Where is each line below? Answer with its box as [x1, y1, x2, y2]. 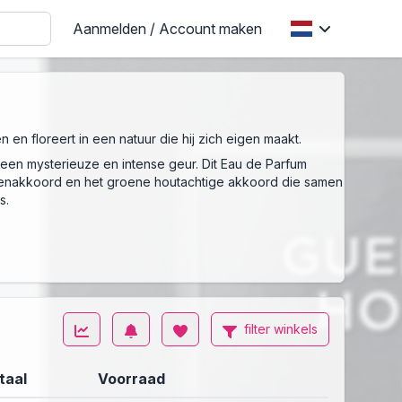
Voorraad [97, 370, 165, 389]
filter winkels [244, 321, 318, 337]
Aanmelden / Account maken [73, 20, 262, 38]
